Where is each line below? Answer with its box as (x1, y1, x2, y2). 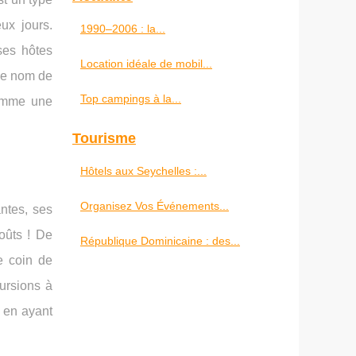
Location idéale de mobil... (80, 57, 212, 70)
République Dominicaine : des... (80, 234, 240, 247)
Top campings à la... (80, 92, 181, 105)
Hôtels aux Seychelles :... (80, 164, 207, 177)
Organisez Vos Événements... (80, 199, 229, 212)
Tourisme (72, 130, 136, 146)
